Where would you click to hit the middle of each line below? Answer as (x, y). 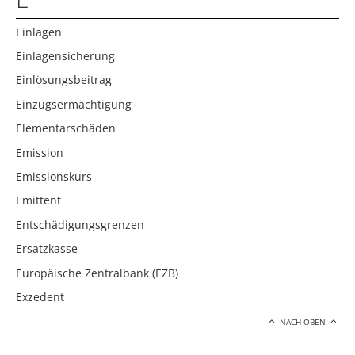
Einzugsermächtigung (74, 104)
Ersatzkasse (47, 249)
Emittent (38, 200)
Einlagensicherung (65, 56)
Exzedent (40, 296)
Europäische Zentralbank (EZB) (97, 273)
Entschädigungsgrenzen (80, 224)
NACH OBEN (303, 323)
